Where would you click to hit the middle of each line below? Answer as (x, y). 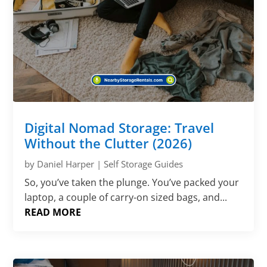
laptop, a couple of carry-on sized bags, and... (126, 198)
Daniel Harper (66, 164)
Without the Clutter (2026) (108, 143)
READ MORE (53, 212)
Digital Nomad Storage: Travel (119, 128)
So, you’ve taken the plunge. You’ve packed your (132, 183)
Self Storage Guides (144, 164)
